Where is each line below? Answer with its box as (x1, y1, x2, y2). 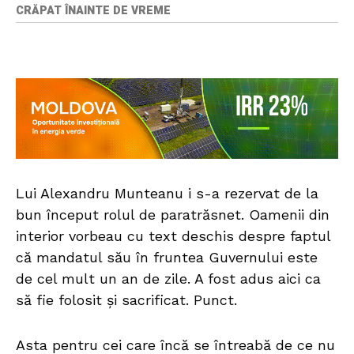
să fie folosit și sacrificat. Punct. (16, 292, 237, 309)
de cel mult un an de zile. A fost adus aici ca (16, 270, 321, 288)
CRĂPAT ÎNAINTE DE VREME (16, 2, 171, 20)
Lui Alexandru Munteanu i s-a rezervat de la (16, 185, 318, 202)
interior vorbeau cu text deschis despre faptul (16, 228, 330, 245)
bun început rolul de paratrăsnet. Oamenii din (16, 206, 330, 224)
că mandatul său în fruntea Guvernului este (16, 249, 318, 266)
